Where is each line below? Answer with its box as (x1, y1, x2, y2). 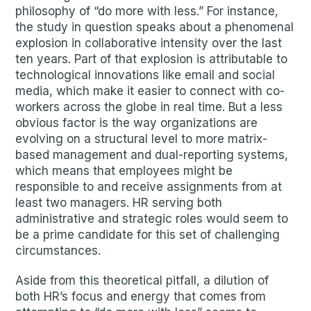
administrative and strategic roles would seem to (15, 212, 289, 226)
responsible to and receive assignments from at (15, 180, 283, 194)
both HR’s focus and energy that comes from (15, 289, 267, 303)
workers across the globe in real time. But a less (15, 100, 283, 114)
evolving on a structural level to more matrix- (15, 132, 268, 146)
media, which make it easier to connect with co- (15, 84, 285, 98)
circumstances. (15, 244, 101, 258)
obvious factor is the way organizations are (15, 116, 258, 130)
